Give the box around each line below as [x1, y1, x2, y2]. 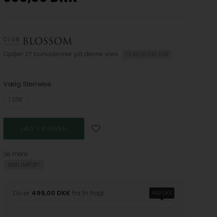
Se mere [3, 149, 28, 159]
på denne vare [74, 49, 118, 59]
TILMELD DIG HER [125, 51, 169, 59]
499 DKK [151, 189, 172, 197]
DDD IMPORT [8, 161, 40, 169]
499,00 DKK [31, 188, 71, 198]
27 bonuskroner [25, 49, 73, 59]
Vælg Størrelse [3, 79, 52, 89]
